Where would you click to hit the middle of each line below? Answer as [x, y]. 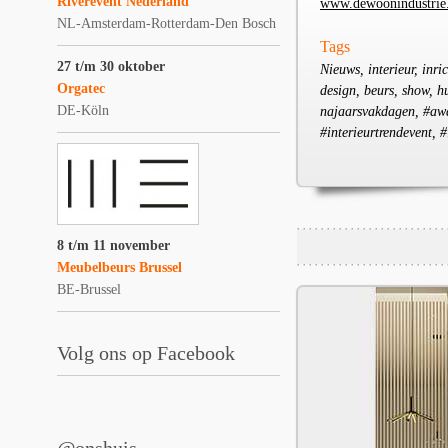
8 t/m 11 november [113, 245]
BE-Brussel [89, 289]
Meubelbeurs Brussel [119, 267]
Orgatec [81, 88]
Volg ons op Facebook [146, 353]
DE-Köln [83, 110]
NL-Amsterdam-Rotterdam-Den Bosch [166, 23]
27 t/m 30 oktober [111, 66]
